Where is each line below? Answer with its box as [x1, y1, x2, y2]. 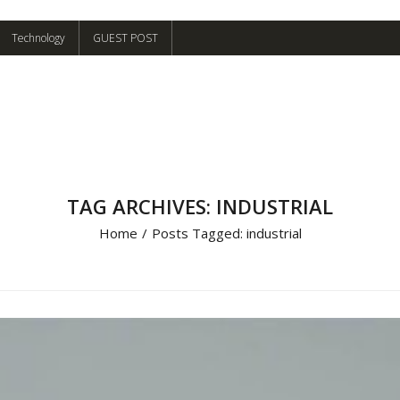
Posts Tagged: [151, 224, 246, 242]
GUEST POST [93, 30, 158, 46]
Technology [12, 30, 65, 46]
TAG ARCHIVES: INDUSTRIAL [67, 193, 333, 220]
